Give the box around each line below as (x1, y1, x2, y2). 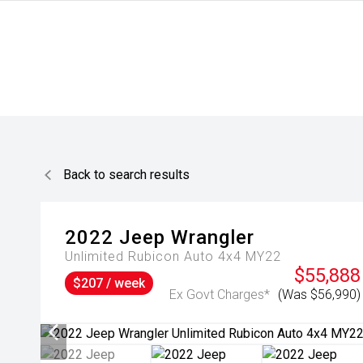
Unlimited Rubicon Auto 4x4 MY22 (65, 249, 281, 264)
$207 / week (73, 275, 145, 291)
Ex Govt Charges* (169, 287, 270, 302)
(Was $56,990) (278, 287, 361, 302)
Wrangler (171, 226, 254, 249)
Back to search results (63, 167, 190, 182)
